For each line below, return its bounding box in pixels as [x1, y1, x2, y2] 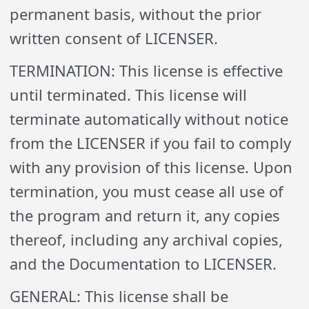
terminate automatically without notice [10, 108, 289, 129]
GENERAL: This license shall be [10, 286, 229, 306]
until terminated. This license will [10, 84, 248, 105]
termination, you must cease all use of [10, 181, 284, 201]
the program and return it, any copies [10, 205, 281, 226]
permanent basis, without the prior [10, 3, 262, 24]
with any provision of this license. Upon [10, 157, 293, 177]
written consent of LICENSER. [10, 28, 219, 48]
